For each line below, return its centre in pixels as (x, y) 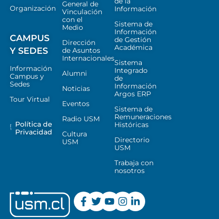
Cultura (75, 134)
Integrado (131, 71)
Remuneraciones (143, 117)
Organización (33, 9)
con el (72, 20)
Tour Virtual (30, 99)
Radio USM (81, 119)
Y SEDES (29, 51)
